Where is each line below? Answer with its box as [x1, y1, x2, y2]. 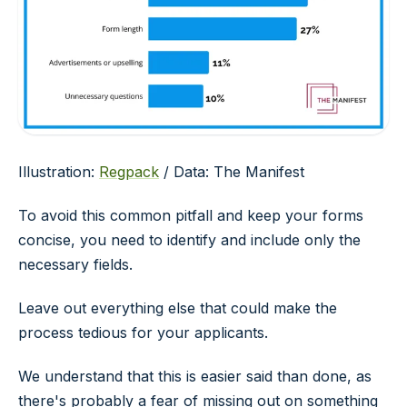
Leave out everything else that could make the [18, 299, 337, 318]
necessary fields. [18, 255, 133, 274]
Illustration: [18, 163, 99, 182]
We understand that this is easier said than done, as [18, 366, 372, 385]
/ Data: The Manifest [159, 163, 304, 182]
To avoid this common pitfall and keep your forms [18, 206, 363, 225]
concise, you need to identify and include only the [18, 231, 361, 250]
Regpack [99, 163, 159, 182]
